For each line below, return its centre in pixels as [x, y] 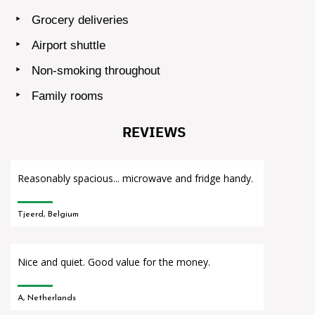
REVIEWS [154, 131]
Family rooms [67, 96]
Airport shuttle [69, 45]
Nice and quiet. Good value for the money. [114, 262]
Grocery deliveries [80, 20]
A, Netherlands [47, 298]
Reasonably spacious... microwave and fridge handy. [135, 178]
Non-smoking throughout [96, 70]
